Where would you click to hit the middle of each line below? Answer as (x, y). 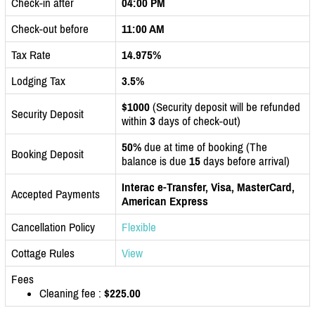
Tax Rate (31, 54)
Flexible (139, 227)
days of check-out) (198, 121)
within (136, 121)
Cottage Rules (43, 253)
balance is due (155, 161)
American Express (165, 201)
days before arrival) (245, 161)
